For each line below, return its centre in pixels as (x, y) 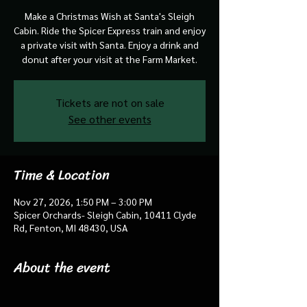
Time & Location (62, 175)
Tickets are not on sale (110, 102)
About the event (62, 267)
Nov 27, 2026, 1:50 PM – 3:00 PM (83, 201)
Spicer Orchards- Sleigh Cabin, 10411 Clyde (105, 214)
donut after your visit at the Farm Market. (110, 59)
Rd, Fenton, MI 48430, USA (71, 227)
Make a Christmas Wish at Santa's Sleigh (110, 15)
